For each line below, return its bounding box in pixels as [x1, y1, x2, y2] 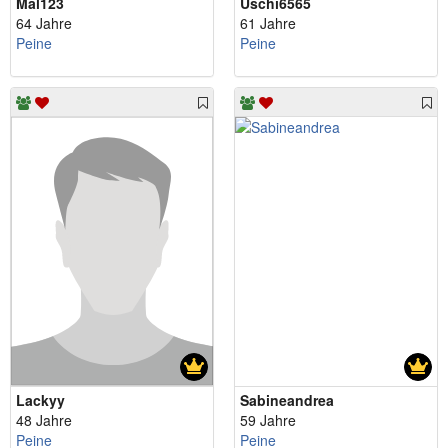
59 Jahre [240, 410, 296, 431]
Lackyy [16, 390, 65, 411]
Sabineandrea [240, 390, 334, 411]
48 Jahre [16, 410, 72, 431]
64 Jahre [16, 12, 72, 33]
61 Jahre [240, 12, 296, 33]
